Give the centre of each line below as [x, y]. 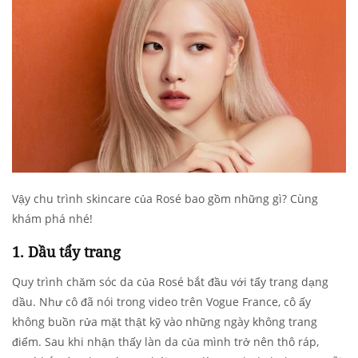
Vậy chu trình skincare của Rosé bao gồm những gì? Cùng [165, 199]
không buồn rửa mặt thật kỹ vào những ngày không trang [165, 322]
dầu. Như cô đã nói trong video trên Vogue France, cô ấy [161, 302]
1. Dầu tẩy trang [66, 252]
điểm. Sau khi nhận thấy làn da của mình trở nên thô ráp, [165, 342]
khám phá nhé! [52, 219]
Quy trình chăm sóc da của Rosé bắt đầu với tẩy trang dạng [170, 282]
